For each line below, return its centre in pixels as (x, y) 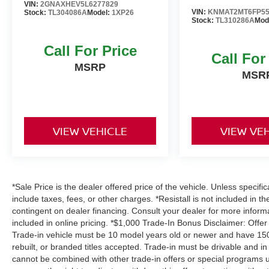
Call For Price (90, 50)
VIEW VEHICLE (90, 131)
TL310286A (235, 20)
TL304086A (68, 12)
